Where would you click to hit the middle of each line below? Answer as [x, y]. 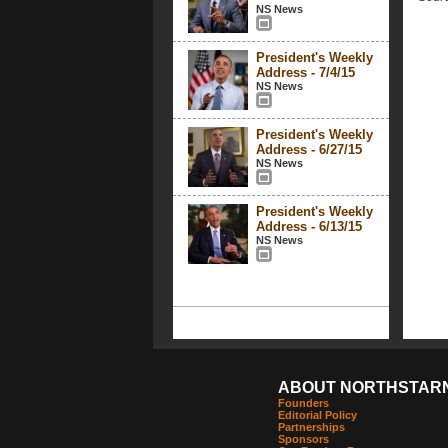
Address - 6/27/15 [308, 149]
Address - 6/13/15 [308, 226]
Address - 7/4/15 [305, 72]
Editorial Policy [317, 415]
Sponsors [303, 439]
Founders [303, 403]
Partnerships [311, 427]
